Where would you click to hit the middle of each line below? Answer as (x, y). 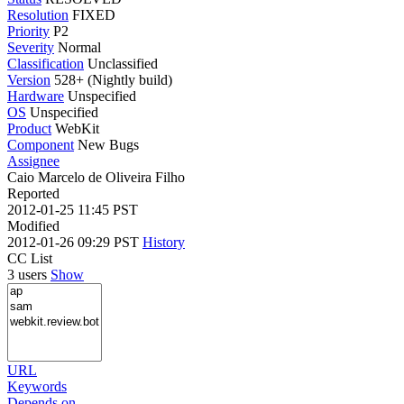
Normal (79, 47)
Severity (31, 47)
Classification (46, 63)
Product (29, 128)
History (164, 242)
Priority (28, 31)
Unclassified (123, 63)
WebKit (77, 128)
